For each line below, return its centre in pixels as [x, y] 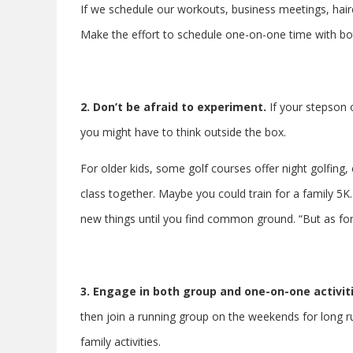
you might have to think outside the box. [183, 132]
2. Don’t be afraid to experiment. [175, 106]
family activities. [121, 341]
